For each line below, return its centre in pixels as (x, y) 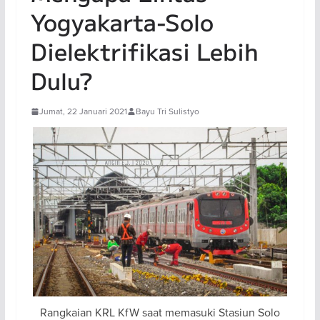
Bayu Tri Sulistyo (167, 111)
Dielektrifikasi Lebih (144, 51)
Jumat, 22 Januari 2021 (83, 111)
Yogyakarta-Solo (122, 21)
